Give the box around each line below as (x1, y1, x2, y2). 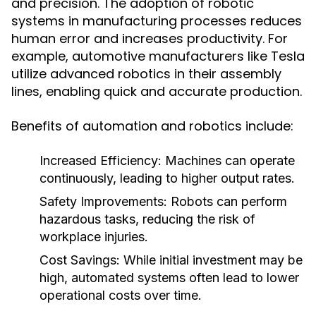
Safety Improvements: (39, 194, 167, 209)
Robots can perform (167, 194, 287, 209)
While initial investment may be (120, 253, 303, 267)
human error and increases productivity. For (11, 30, 288, 47)
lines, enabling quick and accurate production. (11, 83, 302, 100)
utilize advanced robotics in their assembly (11, 65, 281, 83)
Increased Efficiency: (39, 153, 162, 168)
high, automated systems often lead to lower (39, 270, 299, 285)
